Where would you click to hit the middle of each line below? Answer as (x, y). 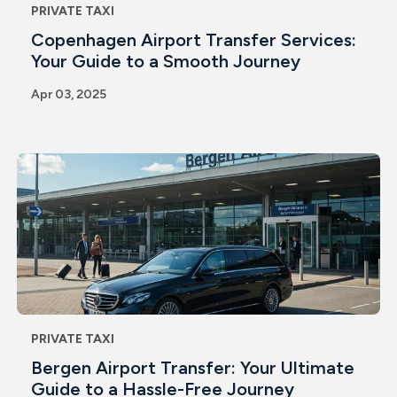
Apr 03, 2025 (68, 94)
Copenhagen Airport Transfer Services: (193, 39)
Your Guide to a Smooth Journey (165, 61)
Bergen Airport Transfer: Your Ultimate (192, 367)
